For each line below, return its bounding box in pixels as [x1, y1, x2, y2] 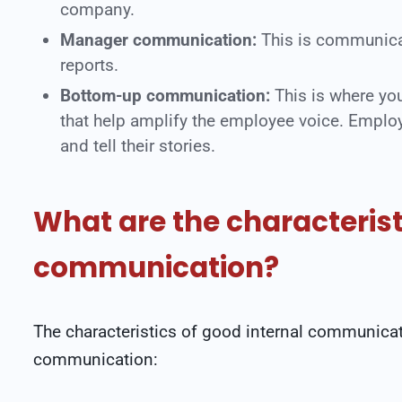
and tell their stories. [60, 135, 215, 156]
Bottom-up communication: [60, 85, 270, 106]
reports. [60, 55, 123, 75]
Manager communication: [60, 30, 257, 50]
